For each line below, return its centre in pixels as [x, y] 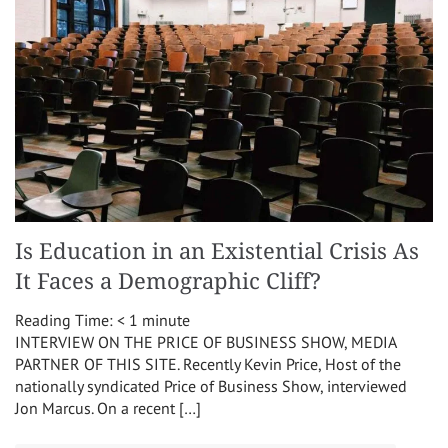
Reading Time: [66, 319]
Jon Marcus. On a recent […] [108, 407]
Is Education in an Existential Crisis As [217, 251]
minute [166, 319]
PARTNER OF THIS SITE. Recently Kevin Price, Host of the [208, 363]
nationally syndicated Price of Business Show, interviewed [211, 385]
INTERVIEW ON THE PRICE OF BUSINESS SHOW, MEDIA [205, 341]
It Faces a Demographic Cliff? [168, 281]
